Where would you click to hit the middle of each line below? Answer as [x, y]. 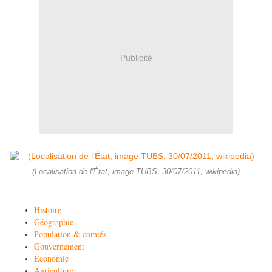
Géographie [54, 222]
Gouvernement [59, 246]
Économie [51, 259]
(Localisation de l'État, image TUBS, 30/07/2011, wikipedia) [136, 172]
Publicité [136, 57]
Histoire [48, 210]
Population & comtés [70, 234]
